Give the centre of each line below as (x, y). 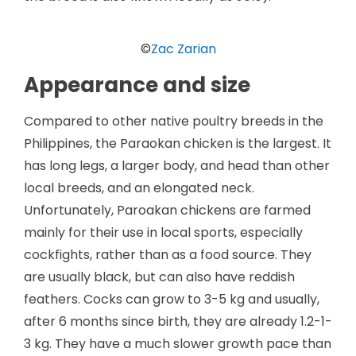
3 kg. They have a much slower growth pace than (178, 343)
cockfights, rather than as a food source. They (168, 254)
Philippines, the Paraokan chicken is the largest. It (178, 143)
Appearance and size (137, 85)
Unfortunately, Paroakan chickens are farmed (167, 210)
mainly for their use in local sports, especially (163, 232)
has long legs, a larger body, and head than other (177, 165)
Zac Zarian (183, 48)
